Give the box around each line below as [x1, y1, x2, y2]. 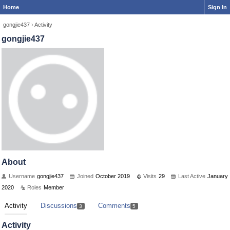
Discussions [41, 202, 77, 209]
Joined [77, 173, 93, 179]
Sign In [208, 4, 227, 10]
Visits [143, 173, 157, 179]
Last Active [178, 173, 205, 179]
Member [44, 184, 64, 190]
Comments [98, 202, 130, 209]
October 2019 [95, 173, 130, 179]
